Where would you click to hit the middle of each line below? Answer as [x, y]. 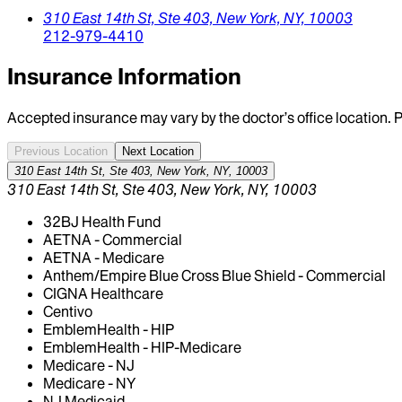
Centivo [68, 311]
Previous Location [61, 151]
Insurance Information [124, 76]
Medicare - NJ [89, 365]
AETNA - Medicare [104, 257]
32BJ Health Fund [102, 221]
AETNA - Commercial [113, 239]
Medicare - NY [89, 383]
